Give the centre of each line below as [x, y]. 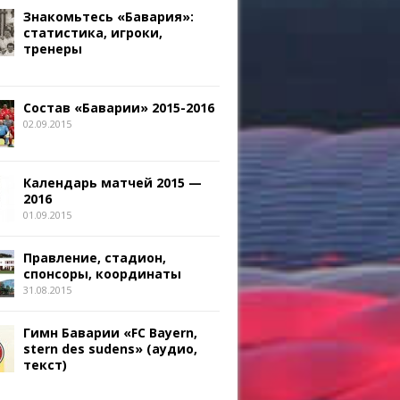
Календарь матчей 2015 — [112, 182]
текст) [45, 364]
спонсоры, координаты [102, 273]
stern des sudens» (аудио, [110, 348]
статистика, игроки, [93, 32]
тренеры [53, 48]
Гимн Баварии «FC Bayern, [110, 332]
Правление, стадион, [95, 257]
